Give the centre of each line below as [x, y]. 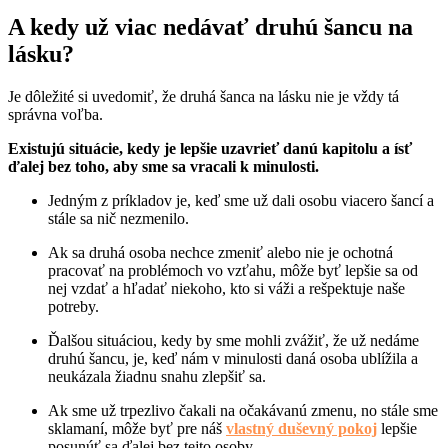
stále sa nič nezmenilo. [120, 219]
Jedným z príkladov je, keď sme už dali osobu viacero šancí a [241, 201]
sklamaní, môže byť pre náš [137, 429]
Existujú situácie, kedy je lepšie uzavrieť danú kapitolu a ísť [210, 149]
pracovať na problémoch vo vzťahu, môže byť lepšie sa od [233, 271]
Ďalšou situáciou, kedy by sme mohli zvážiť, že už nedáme [233, 341]
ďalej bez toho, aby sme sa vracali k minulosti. [163, 167]
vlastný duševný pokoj [301, 429]
